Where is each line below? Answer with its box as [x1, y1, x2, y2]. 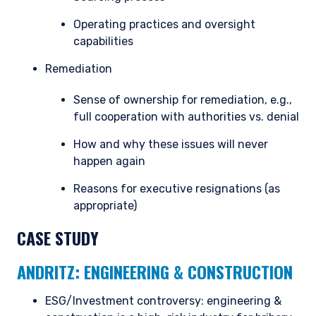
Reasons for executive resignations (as [73, 182, 280, 196]
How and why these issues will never [73, 138, 268, 152]
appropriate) [73, 199, 137, 213]
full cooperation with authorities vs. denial [73, 110, 299, 124]
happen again [73, 154, 145, 169]
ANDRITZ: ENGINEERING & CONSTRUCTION [17, 259, 293, 285]
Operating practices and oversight [73, 18, 255, 32]
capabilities [73, 35, 133, 49]
